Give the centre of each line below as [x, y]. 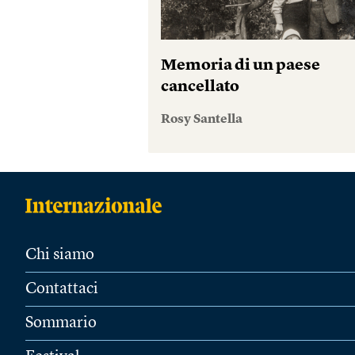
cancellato [200, 87]
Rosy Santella [202, 120]
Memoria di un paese [241, 66]
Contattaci [62, 289]
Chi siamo [60, 255]
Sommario [61, 323]
